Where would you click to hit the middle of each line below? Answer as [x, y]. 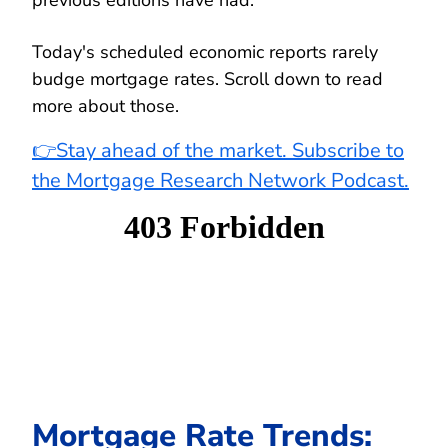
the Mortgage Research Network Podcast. [220, 180]
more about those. [105, 105]
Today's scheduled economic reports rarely [205, 51]
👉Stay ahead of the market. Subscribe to [218, 150]
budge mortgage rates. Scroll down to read [207, 78]
